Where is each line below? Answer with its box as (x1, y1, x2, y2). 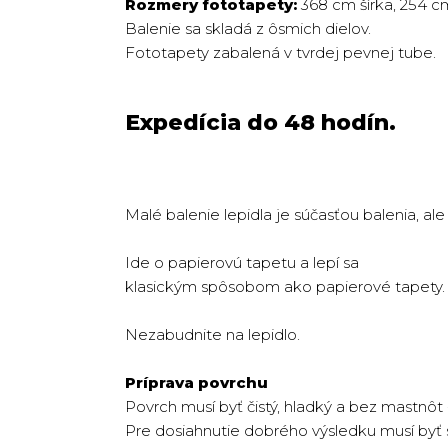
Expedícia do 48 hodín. (125, 109, 396, 136)
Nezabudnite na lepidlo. (125, 325, 300, 344)
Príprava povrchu (125, 373, 272, 392)
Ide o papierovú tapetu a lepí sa (125, 253, 359, 272)
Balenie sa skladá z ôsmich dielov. (125, 19, 371, 38)
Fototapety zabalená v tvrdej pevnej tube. (125, 43, 436, 62)
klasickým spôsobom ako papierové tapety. (125, 277, 445, 296)
